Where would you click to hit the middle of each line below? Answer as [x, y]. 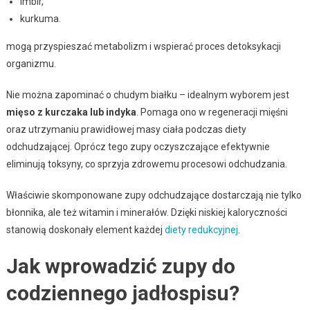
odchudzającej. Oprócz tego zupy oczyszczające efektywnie [138, 146]
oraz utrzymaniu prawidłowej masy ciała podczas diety [126, 129]
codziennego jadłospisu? [122, 293]
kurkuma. [40, 18]
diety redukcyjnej [201, 229]
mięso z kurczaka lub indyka [71, 112]
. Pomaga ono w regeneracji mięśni [212, 112]
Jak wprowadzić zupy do [120, 266]
